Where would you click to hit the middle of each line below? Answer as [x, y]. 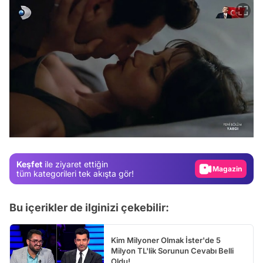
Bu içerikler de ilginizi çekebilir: [89, 208]
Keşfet [29, 164]
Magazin [234, 149]
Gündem [235, 130]
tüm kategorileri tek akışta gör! [75, 173]
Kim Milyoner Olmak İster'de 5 [166, 240]
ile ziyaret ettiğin [75, 164]
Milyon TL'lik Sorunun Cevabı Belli [172, 251]
